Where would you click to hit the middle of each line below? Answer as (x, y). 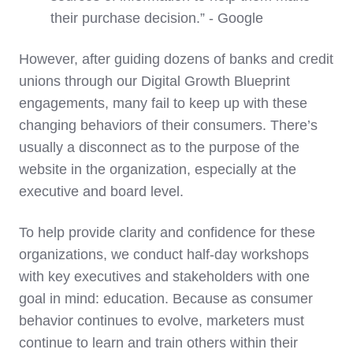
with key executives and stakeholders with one (164, 277)
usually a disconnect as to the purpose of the (159, 148)
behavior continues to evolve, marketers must (162, 321)
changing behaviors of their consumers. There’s (168, 126)
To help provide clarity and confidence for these (167, 233)
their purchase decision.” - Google (157, 19)
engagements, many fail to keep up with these (163, 104)
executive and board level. (101, 192)
